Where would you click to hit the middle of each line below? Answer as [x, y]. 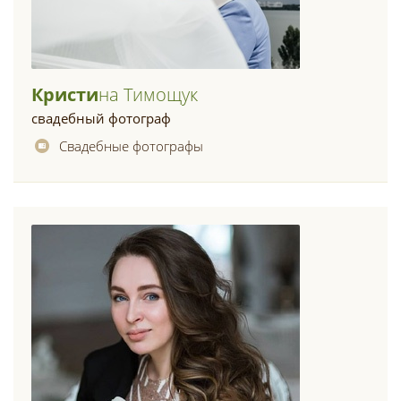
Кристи [65, 94]
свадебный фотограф [101, 118]
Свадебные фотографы [131, 146]
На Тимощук [148, 94]
